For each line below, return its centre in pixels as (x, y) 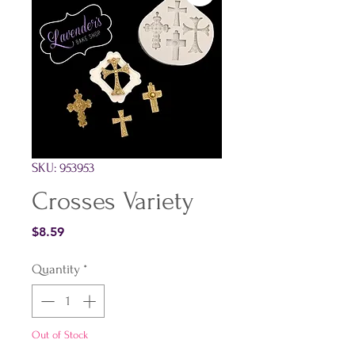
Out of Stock (60, 334)
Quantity (56, 269)
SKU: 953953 (63, 168)
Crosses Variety (113, 202)
